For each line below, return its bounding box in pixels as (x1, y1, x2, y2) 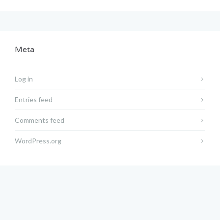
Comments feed (15, 116, 64, 125)
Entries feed (15, 95, 53, 104)
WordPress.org (15, 137, 61, 145)
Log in (15, 75, 33, 83)
